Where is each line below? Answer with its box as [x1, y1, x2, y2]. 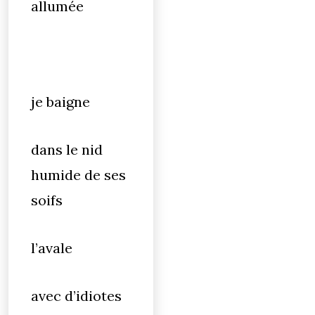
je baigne [31, 93, 90, 110]
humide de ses [31, 166, 126, 184]
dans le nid [31, 141, 103, 158]
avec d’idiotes [31, 287, 122, 304]
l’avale [31, 239, 76, 257]
